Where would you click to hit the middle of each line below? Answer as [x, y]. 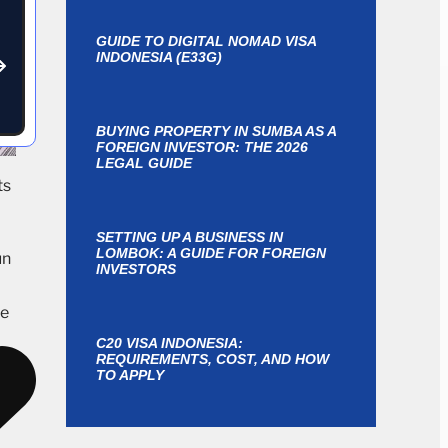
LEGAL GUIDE [144, 163]
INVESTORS [136, 269]
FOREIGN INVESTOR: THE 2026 [202, 147]
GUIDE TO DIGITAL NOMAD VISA [206, 41]
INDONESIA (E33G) [159, 57]
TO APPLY [130, 375]
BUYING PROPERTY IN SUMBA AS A [216, 131]
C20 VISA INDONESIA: [169, 343]
